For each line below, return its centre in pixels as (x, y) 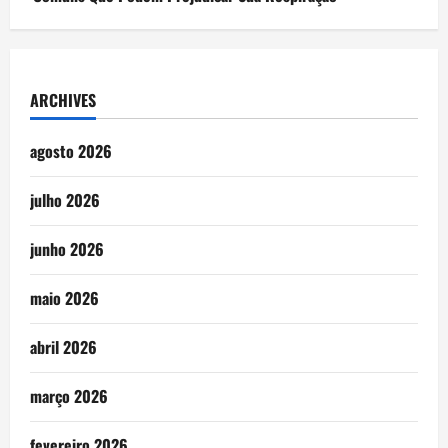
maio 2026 (64, 298)
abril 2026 (63, 347)
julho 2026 (65, 200)
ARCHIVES (63, 100)
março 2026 (69, 396)
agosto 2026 (71, 151)
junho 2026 (67, 249)
